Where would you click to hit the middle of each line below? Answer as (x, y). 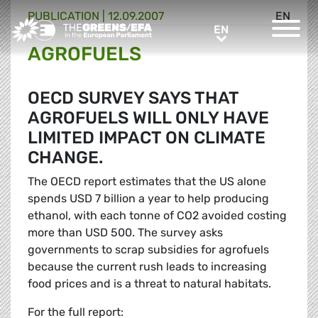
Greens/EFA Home (59, 25)
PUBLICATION (64, 16)
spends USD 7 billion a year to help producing (148, 199)
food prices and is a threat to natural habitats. (149, 284)
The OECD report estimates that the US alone (147, 182)
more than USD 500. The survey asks (125, 233)
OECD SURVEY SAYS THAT (133, 98)
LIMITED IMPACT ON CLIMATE (147, 138)
